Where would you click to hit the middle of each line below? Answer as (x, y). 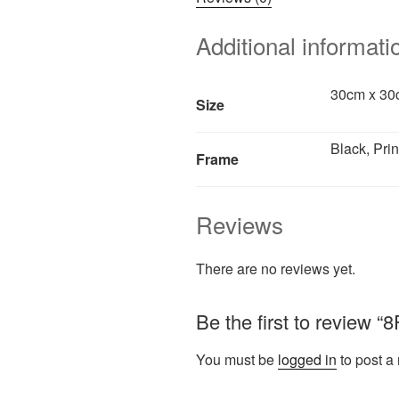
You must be (237, 360)
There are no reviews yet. (276, 268)
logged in (307, 360)
